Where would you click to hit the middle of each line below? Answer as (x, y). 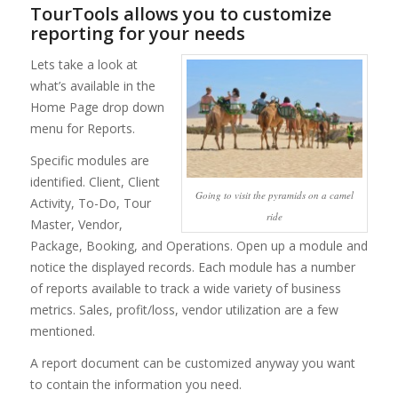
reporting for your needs (137, 34)
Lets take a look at (84, 65)
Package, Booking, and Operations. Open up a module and (199, 246)
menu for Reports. (82, 129)
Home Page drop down (97, 107)
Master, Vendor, (76, 224)
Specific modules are (89, 160)
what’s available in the (92, 86)
